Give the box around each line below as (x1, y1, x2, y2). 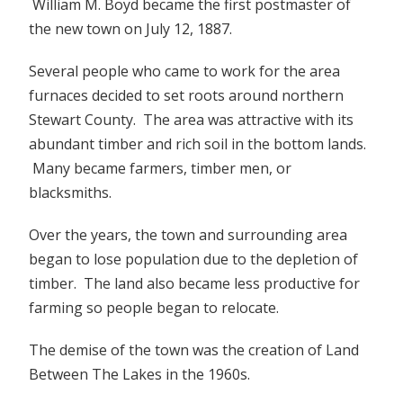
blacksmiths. (29, 183, 112, 202)
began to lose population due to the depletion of (29, 249, 359, 269)
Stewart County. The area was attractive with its (29, 110, 354, 130)
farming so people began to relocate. (29, 298, 280, 318)
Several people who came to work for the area (29, 61, 341, 81)
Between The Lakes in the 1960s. (29, 364, 251, 384)
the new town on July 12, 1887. (29, 19, 233, 39)
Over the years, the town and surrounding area (29, 225, 348, 245)
